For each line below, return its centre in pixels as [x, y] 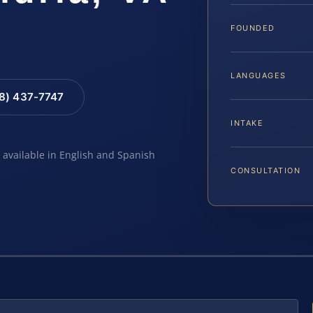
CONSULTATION [266, 170]
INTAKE [247, 123]
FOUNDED [253, 28]
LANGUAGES [259, 75]
